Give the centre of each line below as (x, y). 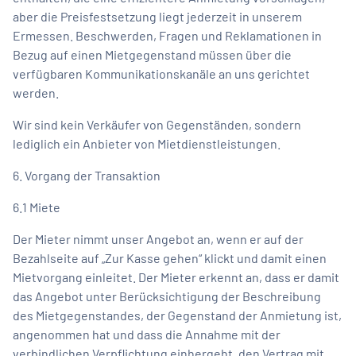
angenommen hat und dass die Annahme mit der (147, 334)
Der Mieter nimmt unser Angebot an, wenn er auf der (158, 238)
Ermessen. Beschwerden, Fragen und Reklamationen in (167, 35)
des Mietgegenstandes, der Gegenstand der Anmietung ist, (177, 315)
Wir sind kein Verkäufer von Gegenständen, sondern (157, 124)
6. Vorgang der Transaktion (87, 175)
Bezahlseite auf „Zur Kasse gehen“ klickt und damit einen (170, 257)
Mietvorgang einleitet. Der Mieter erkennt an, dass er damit (176, 277)
